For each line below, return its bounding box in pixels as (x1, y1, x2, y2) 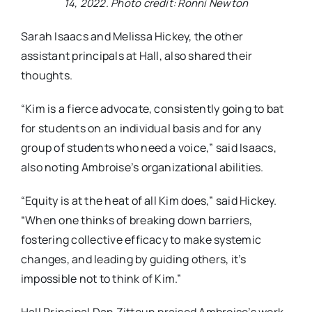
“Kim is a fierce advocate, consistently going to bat (20, 100, 284, 116)
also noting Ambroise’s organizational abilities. (20, 159, 264, 175)
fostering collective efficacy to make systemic (20, 231, 262, 247)
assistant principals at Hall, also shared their (20, 47, 253, 63)
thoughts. (20, 67, 73, 83)
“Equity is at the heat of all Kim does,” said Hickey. (20, 192, 277, 208)
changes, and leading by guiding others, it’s (20, 251, 247, 267)
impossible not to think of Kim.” (20, 270, 182, 286)
